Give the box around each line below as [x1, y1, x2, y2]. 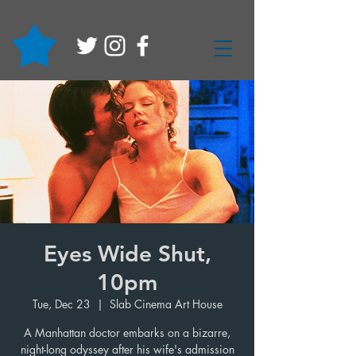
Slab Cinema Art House [109, 296, 222, 311]
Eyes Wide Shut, [43, 240, 211, 267]
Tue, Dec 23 [32, 296, 91, 311]
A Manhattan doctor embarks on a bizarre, [24, 325, 230, 340]
